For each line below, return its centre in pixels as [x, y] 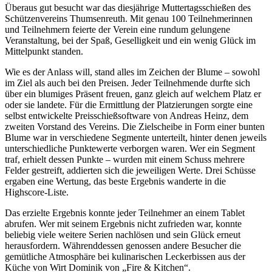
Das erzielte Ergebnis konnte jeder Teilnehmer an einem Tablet [125, 212]
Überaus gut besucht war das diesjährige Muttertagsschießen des [128, 7]
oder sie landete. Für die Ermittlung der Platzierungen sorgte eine [129, 104]
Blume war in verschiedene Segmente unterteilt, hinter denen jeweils [136, 137]
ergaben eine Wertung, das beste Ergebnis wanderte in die [115, 181]
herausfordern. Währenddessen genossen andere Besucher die [123, 245]
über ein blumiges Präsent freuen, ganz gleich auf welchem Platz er [133, 93]
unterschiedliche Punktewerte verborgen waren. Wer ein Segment [130, 148]
